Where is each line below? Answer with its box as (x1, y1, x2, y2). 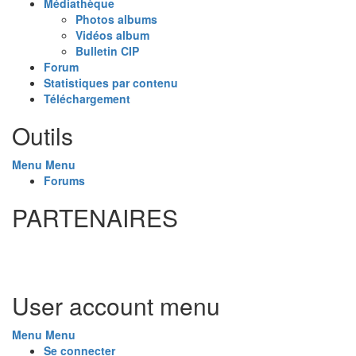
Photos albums (75, 10, 157, 27)
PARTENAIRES (12, 199, 178, 234)
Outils (12, 118, 73, 153)
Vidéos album (75, 26, 149, 43)
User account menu (12, 288, 220, 323)
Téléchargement (44, 90, 130, 106)
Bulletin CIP (75, 42, 139, 59)
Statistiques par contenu (44, 74, 178, 91)
